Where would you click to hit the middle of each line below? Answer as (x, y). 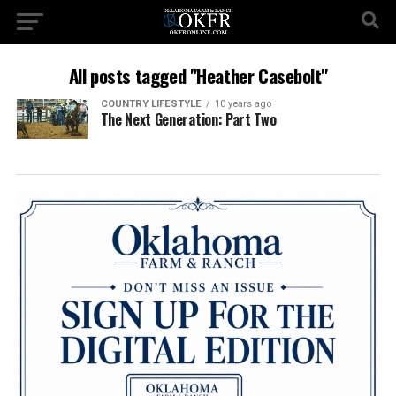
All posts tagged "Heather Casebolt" (198, 76)
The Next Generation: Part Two (188, 119)
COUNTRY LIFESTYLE (151, 104)
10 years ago (243, 104)
